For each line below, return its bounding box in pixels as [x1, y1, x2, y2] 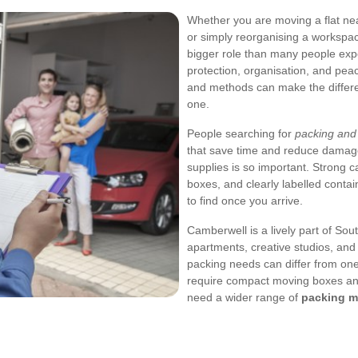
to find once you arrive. [187, 194, 303, 207]
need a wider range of [187, 291, 301, 304]
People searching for [187, 127, 295, 140]
